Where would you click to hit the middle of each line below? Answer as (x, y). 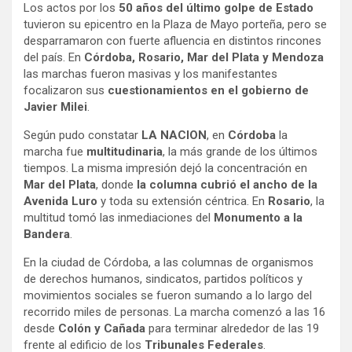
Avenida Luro (62, 201)
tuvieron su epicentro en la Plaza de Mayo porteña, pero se (175, 24)
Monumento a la (258, 217)
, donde (116, 184)
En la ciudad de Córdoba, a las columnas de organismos (169, 262)
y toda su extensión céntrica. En (184, 201)
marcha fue (53, 151)
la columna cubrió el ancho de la (227, 184)
